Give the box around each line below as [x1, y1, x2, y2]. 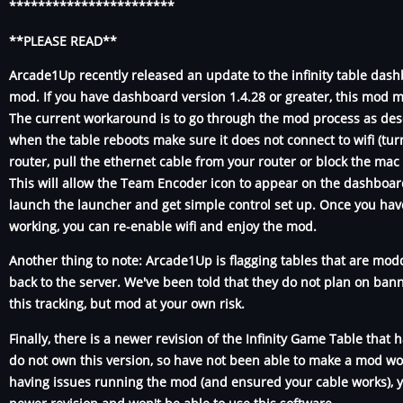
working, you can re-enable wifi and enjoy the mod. [9, 218, 317, 236]
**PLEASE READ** [9, 31, 117, 49]
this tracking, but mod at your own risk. [9, 295, 245, 313]
